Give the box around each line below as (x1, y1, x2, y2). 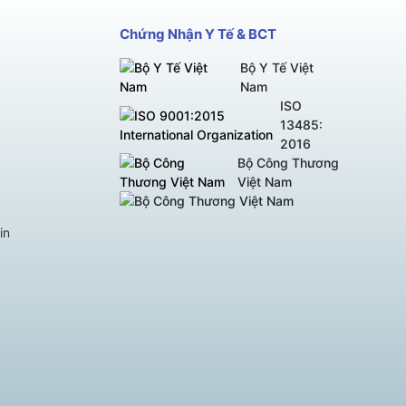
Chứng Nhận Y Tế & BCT (120, 25, 277, 43)
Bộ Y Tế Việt (239, 60, 314, 76)
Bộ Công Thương (237, 155, 340, 171)
